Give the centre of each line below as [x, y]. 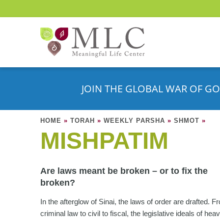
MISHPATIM [104, 141]
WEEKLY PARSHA [134, 121]
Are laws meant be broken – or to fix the [124, 171]
